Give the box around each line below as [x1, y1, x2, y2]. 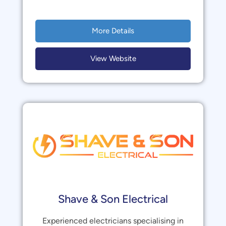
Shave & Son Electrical [58, 192, 168, 206]
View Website [90, 54, 136, 63]
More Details [92, 26, 134, 35]
